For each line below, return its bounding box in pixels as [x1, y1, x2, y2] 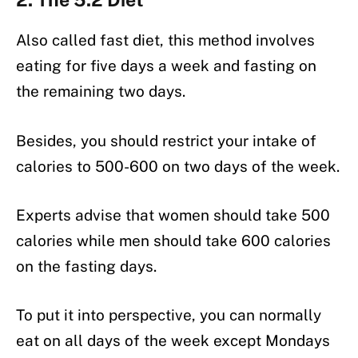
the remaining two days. [16, 82, 185, 101]
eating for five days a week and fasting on [16, 57, 316, 75]
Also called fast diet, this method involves [16, 31, 315, 50]
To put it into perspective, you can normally [16, 306, 321, 324]
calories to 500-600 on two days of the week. [16, 157, 340, 175]
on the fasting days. [16, 257, 157, 275]
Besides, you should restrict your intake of [16, 131, 316, 149]
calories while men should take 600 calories [16, 231, 331, 249]
